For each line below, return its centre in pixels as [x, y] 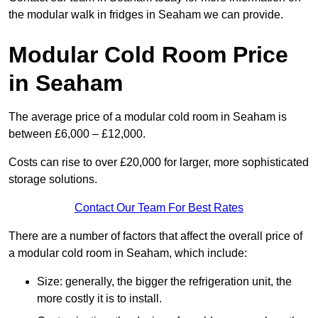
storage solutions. [53, 180]
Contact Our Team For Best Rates [159, 208]
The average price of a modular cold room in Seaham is [148, 117]
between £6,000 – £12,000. [77, 134]
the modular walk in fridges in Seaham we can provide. [146, 15]
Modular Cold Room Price [148, 55]
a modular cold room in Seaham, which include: [128, 253]
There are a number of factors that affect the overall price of [155, 236]
